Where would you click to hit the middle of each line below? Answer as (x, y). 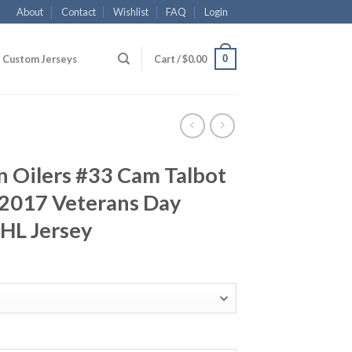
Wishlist (131, 12)
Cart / (168, 59)
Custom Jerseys (40, 59)
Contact (78, 12)
